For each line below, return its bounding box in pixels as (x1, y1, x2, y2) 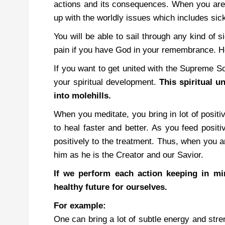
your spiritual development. (54, 77, 160, 87)
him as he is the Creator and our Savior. (54, 150, 203, 160)
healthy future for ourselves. (54, 182, 167, 192)
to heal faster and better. (54, 123, 152, 133)
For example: (54, 201, 106, 210)
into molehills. (54, 91, 111, 100)
